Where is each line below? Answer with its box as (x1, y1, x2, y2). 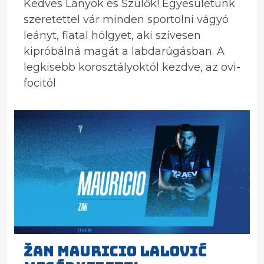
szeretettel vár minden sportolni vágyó (24, 13, 229, 26)
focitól (24, 77, 56, 90)
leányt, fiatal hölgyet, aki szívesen (24, 29, 201, 42)
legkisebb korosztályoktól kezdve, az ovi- (24, 61, 240, 74)
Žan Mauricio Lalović (24, 242, 207, 260)
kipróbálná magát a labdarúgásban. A (24, 45, 225, 58)
